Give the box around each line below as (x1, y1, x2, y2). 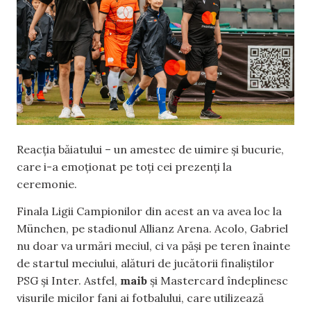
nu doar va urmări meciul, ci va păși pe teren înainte (17, 239, 290, 253)
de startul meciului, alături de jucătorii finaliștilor (17, 256, 274, 271)
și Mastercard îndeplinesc (147, 274, 288, 288)
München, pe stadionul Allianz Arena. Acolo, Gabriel (17, 221, 288, 236)
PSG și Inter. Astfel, (17, 274, 120, 288)
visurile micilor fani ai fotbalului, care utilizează (17, 291, 264, 305)
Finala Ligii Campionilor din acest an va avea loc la (17, 204, 282, 219)
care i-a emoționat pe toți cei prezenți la (17, 160, 232, 174)
